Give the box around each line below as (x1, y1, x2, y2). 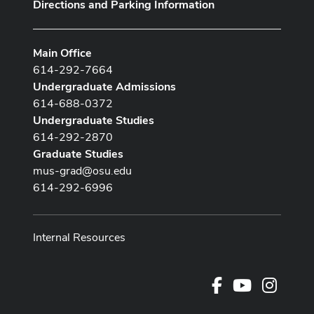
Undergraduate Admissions (33, 78, 176, 94)
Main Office (33, 45, 92, 60)
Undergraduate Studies (33, 112, 154, 128)
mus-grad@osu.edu (33, 163, 132, 178)
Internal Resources (33, 229, 125, 245)
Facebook (221, 275, 270, 291)
